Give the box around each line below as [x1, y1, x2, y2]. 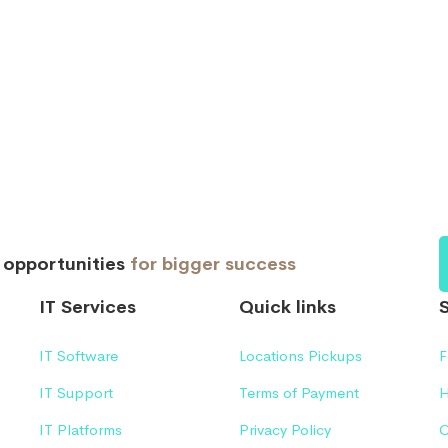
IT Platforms [39, 420, 122, 440]
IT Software [39, 346, 118, 366]
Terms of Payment [239, 383, 359, 403]
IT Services [39, 296, 136, 319]
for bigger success [130, 253, 296, 276]
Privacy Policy [239, 420, 331, 440]
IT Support [39, 383, 113, 403]
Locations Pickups [239, 346, 362, 366]
